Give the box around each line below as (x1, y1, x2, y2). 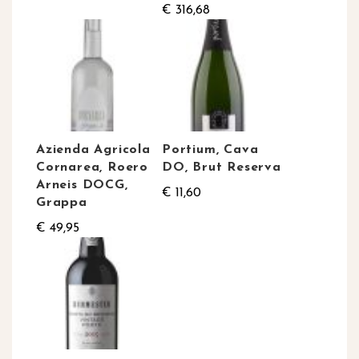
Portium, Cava (162, 143, 259, 157)
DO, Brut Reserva (162, 161, 281, 175)
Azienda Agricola (36, 143, 151, 157)
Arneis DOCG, (36, 179, 128, 192)
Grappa (36, 196, 87, 210)
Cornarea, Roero (36, 161, 149, 175)
